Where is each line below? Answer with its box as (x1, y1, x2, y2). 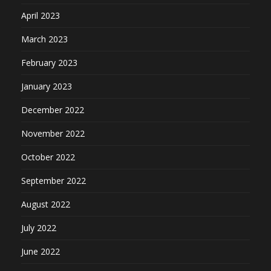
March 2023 (21, 33, 68, 45)
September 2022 (21, 175, 86, 187)
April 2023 (21, 10, 60, 22)
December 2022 (21, 104, 84, 116)
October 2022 (21, 151, 75, 163)
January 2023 (21, 80, 72, 93)
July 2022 (21, 222, 56, 234)
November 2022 (21, 128, 85, 140)
